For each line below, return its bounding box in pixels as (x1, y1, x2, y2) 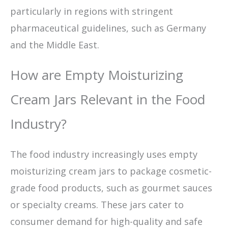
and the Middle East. (10, 38, 99, 51)
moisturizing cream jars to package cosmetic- (10, 164, 212, 177)
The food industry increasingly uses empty (10, 148, 197, 160)
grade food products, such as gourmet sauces (10, 181, 212, 194)
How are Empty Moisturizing (10, 65, 183, 84)
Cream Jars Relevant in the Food (10, 90, 205, 108)
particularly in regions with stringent (10, 5, 173, 17)
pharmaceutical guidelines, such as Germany (10, 21, 206, 34)
